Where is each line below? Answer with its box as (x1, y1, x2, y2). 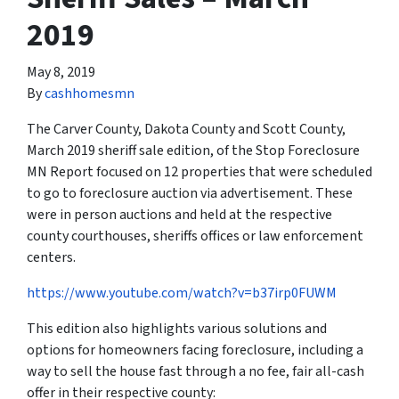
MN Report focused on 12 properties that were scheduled (27, 162, 372, 183)
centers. (27, 248, 76, 268)
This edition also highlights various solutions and (27, 319, 327, 339)
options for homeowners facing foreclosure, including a (27, 340, 363, 361)
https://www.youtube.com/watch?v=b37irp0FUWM (27, 283, 337, 304)
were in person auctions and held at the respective (27, 205, 332, 225)
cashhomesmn (45, 84, 134, 104)
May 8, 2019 (27, 62, 95, 83)
